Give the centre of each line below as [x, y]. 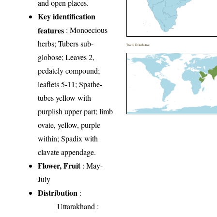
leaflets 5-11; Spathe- [70, 84]
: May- [92, 166]
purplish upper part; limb [76, 111]
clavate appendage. [67, 152]
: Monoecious [86, 30]
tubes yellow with [65, 98]
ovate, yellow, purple [69, 125]
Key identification [67, 16]
